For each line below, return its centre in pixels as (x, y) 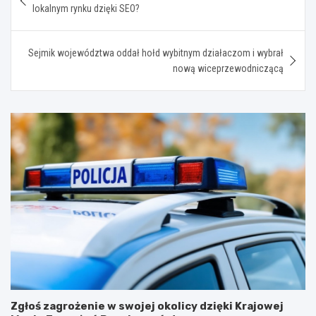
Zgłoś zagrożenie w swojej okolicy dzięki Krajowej (147, 306)
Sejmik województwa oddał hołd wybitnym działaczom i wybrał (156, 53)
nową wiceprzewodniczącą (228, 68)
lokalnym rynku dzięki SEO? (86, 8)
